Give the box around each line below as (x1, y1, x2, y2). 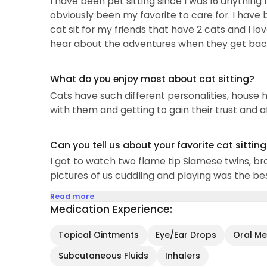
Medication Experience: (49, 202, 172, 217)
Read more (49, 191, 94, 202)
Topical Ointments (58, 229, 139, 241)
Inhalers (164, 250, 200, 262)
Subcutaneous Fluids (58, 250, 148, 262)
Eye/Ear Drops (155, 229, 216, 241)
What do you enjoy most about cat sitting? (49, 72, 254, 86)
